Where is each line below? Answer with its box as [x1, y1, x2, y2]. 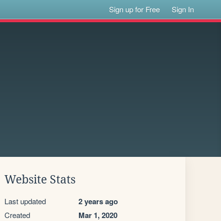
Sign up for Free [109, 4, 160, 14]
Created [4, 210, 30, 220]
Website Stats [4, 173, 75, 186]
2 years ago [78, 196, 118, 207]
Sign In [172, 4, 194, 14]
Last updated [4, 196, 46, 206]
